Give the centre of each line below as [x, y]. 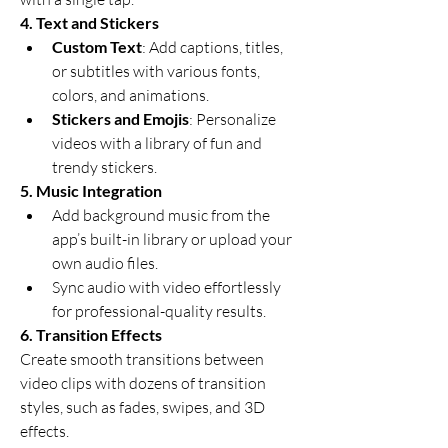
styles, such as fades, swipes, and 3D [142, 407]
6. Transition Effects [91, 334]
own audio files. [105, 263]
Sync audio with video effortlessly [166, 287]
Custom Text [97, 46]
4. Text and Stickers [89, 22]
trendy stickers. [104, 167]
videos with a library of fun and [157, 143]
